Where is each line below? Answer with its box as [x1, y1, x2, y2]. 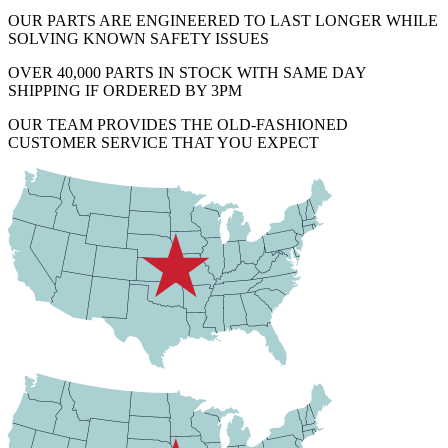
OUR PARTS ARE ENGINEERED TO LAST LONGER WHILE [8, 11, 438, 29]
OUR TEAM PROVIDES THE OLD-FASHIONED [8, 115, 348, 133]
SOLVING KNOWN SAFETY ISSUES [8, 29, 269, 47]
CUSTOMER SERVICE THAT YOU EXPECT [8, 133, 319, 151]
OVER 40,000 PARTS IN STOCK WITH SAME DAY [8, 63, 366, 81]
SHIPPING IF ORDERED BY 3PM [8, 81, 242, 99]
